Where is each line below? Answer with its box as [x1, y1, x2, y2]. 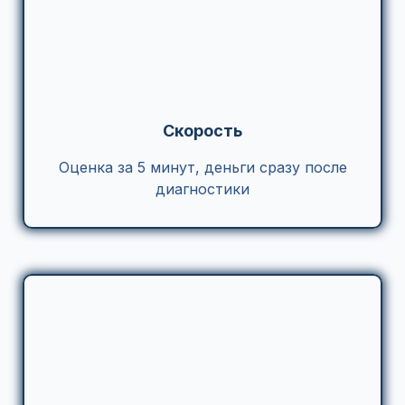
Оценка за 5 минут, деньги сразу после [58, 158, 347, 177]
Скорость [163, 121, 242, 141]
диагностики [155, 180, 250, 199]
